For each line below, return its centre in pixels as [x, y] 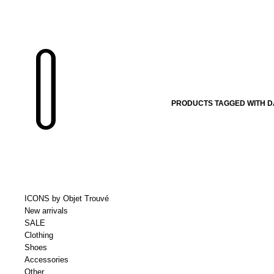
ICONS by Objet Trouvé [67, 198]
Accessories [46, 260]
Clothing [39, 235]
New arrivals [46, 211]
